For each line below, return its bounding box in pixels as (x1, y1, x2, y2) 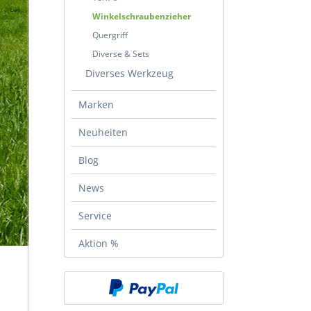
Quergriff (92, 29, 128, 41)
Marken (78, 98, 114, 111)
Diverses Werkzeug (85, 67, 174, 80)
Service (78, 209, 112, 222)
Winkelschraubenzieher (92, 10, 191, 22)
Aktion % (78, 237, 119, 250)
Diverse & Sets (92, 48, 149, 60)
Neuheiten (78, 126, 128, 139)
